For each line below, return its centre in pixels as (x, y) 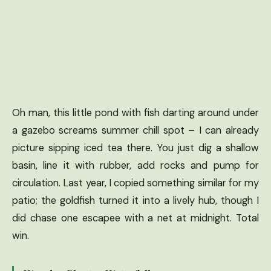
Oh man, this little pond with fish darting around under (135, 113)
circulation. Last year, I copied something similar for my (135, 183)
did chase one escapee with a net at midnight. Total (135, 218)
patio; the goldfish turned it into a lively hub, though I (135, 200)
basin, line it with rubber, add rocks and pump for (135, 165)
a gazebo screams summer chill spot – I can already (135, 130)
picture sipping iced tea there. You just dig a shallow (135, 148)
